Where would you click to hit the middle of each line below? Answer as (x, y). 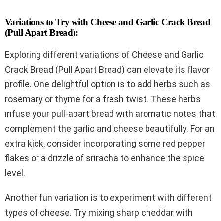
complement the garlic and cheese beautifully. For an (110, 128)
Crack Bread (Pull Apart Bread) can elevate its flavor (107, 69)
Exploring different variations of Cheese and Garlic (104, 54)
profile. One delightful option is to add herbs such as (108, 84)
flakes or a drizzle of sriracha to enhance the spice (105, 158)
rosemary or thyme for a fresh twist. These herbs (103, 99)
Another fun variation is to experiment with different (108, 197)
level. (15, 173)
